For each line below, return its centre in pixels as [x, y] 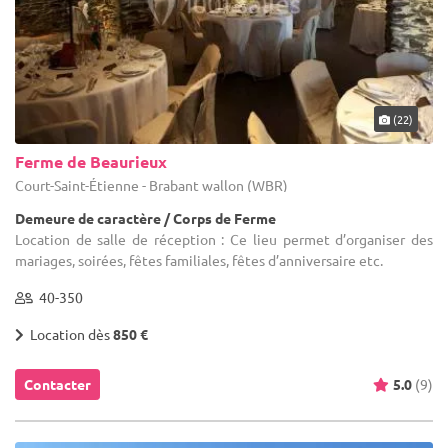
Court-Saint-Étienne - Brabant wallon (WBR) [151, 184]
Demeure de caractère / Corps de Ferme [145, 217]
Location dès [68, 333]
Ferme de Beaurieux [91, 161]
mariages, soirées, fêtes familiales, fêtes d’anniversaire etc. [199, 259]
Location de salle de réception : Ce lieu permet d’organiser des [224, 238]
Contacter [57, 383]
